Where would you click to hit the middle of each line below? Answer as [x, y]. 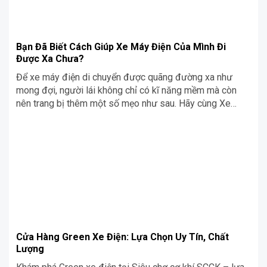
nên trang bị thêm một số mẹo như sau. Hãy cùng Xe [123, 103]
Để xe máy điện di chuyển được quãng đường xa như [124, 77]
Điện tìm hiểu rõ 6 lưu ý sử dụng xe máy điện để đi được [132, 116]
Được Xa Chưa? [50, 58]
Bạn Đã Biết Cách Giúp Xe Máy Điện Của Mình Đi [121, 46]
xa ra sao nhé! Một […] [61, 129]
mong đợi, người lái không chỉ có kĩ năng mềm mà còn [126, 90]
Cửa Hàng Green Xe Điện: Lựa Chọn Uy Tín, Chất [122, 237]
